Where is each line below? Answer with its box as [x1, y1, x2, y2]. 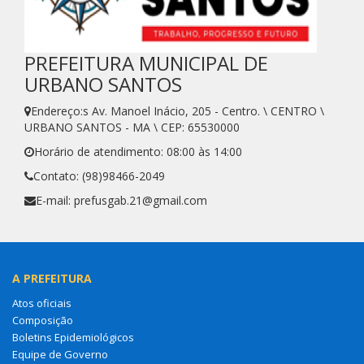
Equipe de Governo [12, 346, 108, 362]
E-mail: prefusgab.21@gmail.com [36, 192, 207, 208]
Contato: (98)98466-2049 [33, 167, 165, 184]
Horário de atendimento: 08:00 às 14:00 [34, 143, 242, 159]
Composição [12, 312, 73, 327]
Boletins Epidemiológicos [12, 329, 134, 344]
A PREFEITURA [12, 270, 92, 286]
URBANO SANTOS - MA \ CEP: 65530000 [24, 119, 240, 135]
